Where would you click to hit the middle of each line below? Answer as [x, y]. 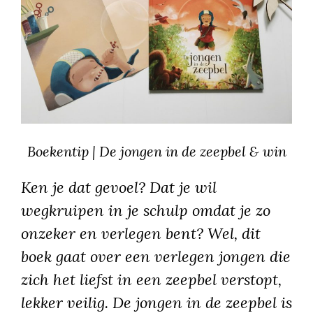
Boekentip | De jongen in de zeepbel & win [156, 152]
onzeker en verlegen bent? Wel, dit [141, 234]
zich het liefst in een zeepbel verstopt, [151, 280]
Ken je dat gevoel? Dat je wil [119, 188]
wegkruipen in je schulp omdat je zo [146, 211]
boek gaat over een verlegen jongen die [156, 257]
